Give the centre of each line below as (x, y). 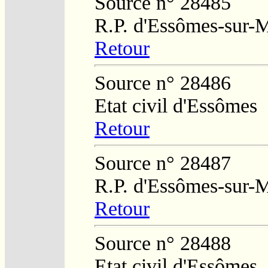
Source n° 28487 (163, 163)
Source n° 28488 (163, 243)
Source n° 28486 (163, 83)
